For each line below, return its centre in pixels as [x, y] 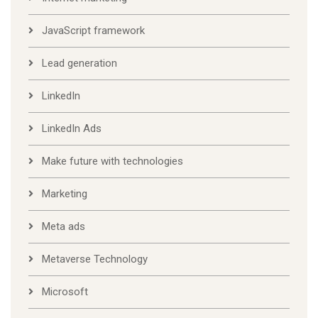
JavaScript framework [93, 31]
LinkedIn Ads [72, 129]
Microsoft [65, 292]
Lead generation [79, 64]
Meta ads [64, 227]
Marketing [65, 194]
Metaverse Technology [95, 259]
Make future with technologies [113, 161]
